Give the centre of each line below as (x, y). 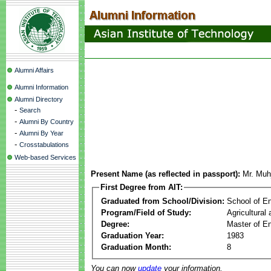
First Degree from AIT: (142, 187)
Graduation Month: (136, 247)
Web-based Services (45, 157)
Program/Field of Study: (146, 212)
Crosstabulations (44, 145)
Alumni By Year (41, 133)
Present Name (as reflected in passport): (165, 174)
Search (30, 110)
